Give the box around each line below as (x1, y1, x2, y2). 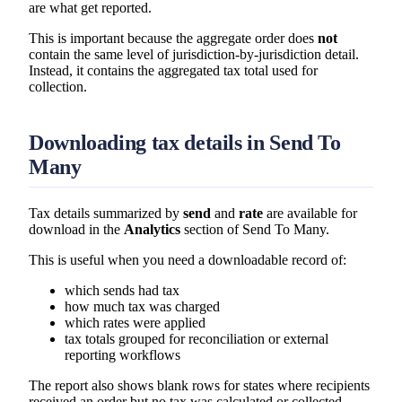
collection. (29, 78, 87, 94)
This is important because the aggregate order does (29, 30, 318, 46)
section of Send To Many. (180, 221, 329, 237)
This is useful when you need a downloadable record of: (29, 251, 346, 267)
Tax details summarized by (29, 205, 183, 221)
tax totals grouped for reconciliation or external (65, 330, 328, 346)
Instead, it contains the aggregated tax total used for (29, 62, 318, 78)
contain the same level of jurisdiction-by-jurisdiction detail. (29, 46, 359, 62)
